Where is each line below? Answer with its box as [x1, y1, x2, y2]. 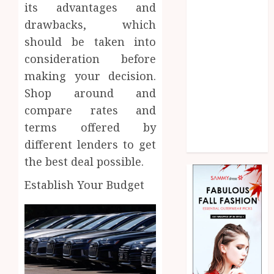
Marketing [193, 15, 243, 29]
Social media [193, 76, 253, 90]
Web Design [193, 137, 249, 151]
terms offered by [24, 120, 157, 135]
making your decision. [24, 68, 157, 84]
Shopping [193, 61, 238, 75]
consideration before [24, 51, 157, 67]
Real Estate [193, 45, 245, 59]
